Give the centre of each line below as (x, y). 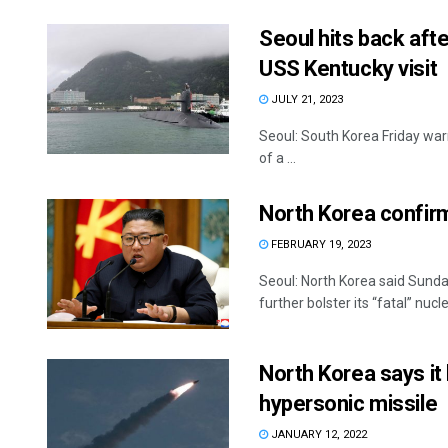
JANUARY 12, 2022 (317, 435)
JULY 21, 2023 (305, 100)
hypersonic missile (348, 404)
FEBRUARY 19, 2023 (319, 245)
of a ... (277, 158)
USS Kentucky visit (348, 69)
